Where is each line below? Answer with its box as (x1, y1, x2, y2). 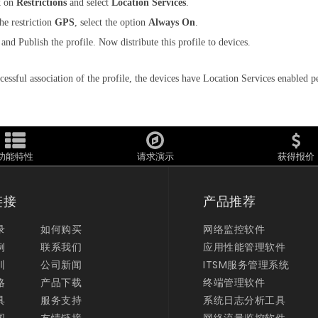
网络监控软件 (203, 222, 265, 236)
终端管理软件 (203, 275, 265, 290)
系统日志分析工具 (203, 293, 285, 307)
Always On (148, 17, 195, 28)
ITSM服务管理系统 (203, 258, 289, 272)
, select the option (75, 17, 148, 28)
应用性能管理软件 (203, 240, 285, 254)
